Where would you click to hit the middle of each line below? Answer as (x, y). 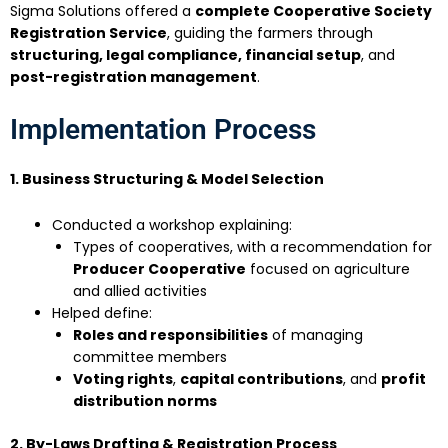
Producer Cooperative (159, 269)
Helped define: (102, 313)
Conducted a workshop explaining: (172, 225)
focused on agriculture (328, 269)
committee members (150, 357)
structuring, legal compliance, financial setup (185, 55)
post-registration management (133, 77)
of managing (315, 335)
